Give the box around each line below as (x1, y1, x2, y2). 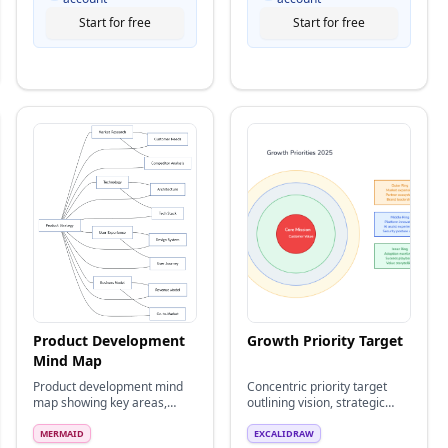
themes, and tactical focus (247, 410, 392, 427)
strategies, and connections (33, 410, 186, 427)
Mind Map (33, 351, 102, 370)
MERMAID (40, 427, 84, 440)
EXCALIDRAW (254, 427, 314, 440)
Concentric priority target (247, 378, 387, 395)
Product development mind (33, 378, 183, 395)
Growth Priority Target (247, 331, 403, 350)
